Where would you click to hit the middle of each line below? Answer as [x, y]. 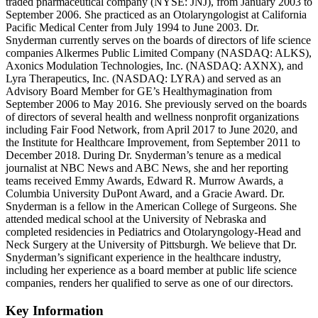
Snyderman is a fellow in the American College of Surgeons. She [151, 207]
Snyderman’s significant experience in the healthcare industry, [143, 258]
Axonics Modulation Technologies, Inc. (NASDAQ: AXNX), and [154, 66]
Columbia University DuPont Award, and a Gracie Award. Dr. [145, 194]
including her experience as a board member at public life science [151, 270]
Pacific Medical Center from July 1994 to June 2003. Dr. [132, 28]
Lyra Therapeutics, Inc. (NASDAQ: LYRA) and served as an [143, 79]
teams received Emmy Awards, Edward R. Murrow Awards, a [144, 181]
